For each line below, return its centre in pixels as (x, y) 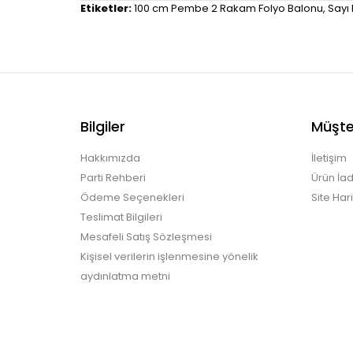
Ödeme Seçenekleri (132, 197)
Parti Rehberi (113, 178)
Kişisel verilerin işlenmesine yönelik (169, 256)
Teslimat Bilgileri (121, 217)
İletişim (329, 158)
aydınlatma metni (125, 276)
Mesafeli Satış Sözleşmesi (146, 237)
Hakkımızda (110, 158)
